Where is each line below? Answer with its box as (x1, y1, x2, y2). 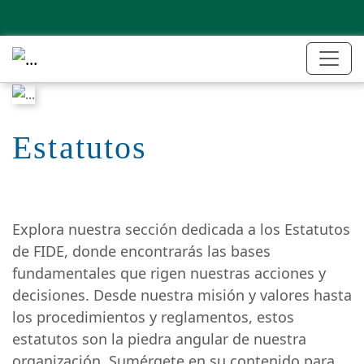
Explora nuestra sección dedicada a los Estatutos (12, 219, 350, 239)
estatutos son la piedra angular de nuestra (12, 328, 306, 349)
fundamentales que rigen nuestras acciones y (12, 262, 326, 283)
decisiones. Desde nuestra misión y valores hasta (12, 284, 352, 305)
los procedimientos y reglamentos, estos (12, 306, 294, 327)
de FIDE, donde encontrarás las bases (12, 240, 271, 261)
